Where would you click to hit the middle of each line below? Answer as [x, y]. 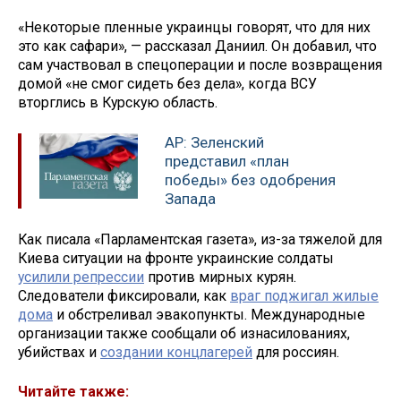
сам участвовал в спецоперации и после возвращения [200, 65]
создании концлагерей [176, 352]
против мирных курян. [220, 277]
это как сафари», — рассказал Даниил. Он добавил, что [197, 47]
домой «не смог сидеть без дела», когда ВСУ [167, 84]
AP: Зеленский [214, 142]
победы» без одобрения [250, 179]
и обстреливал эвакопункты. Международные [209, 314]
